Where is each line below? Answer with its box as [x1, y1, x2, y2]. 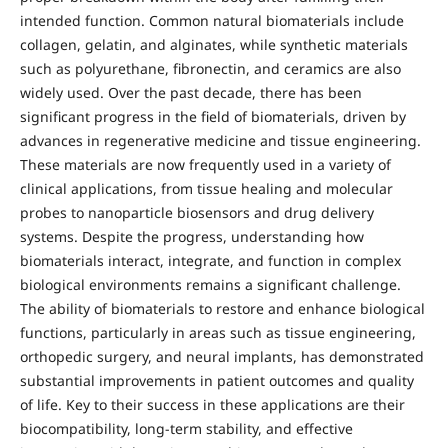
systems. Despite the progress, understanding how [19, 226, 364, 246]
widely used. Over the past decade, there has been [19, 82, 362, 102]
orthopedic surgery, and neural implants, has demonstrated [19, 346, 424, 366]
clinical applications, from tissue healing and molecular [19, 178, 393, 198]
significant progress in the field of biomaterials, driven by [19, 106, 406, 126]
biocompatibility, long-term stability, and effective [19, 418, 353, 438]
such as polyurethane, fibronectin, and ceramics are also [19, 58, 401, 78]
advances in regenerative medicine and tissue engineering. [19, 130, 421, 150]
